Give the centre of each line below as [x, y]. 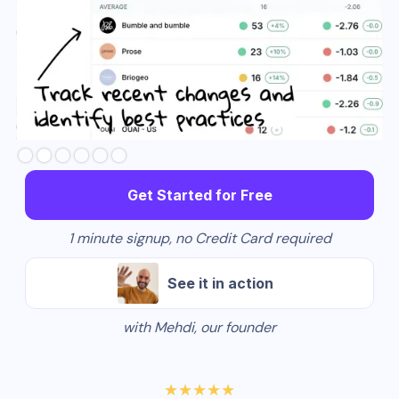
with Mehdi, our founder [199, 328]
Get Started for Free [199, 195]
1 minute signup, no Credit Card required [199, 239]
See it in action [220, 284]
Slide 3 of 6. [51, 146]
